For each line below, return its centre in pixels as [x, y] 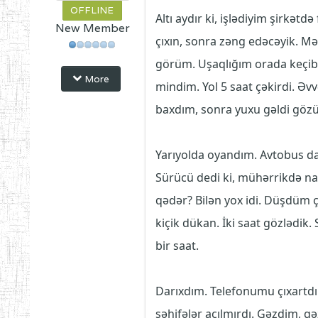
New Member [92, 28]
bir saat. [177, 246]
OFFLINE [93, 10]
